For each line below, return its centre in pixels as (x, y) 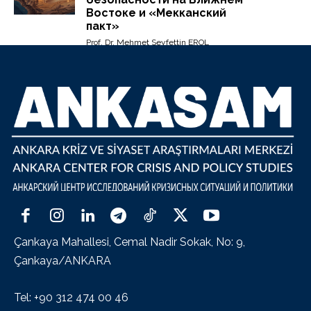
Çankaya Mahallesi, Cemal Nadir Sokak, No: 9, (129, 242)
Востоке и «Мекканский (157, 13)
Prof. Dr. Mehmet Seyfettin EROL (148, 43)
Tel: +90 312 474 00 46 (71, 297)
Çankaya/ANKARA (62, 260)
